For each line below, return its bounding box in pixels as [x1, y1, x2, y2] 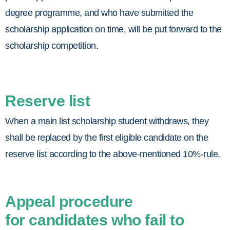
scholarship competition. [5, 41, 98, 51]
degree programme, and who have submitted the [5, 8, 193, 18]
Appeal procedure [5, 193, 133, 210]
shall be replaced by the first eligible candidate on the [5, 132, 208, 143]
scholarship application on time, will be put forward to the [5, 24, 222, 35]
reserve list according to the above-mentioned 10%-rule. [5, 149, 220, 160]
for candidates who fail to [5, 211, 184, 228]
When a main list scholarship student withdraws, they [5, 116, 208, 127]
